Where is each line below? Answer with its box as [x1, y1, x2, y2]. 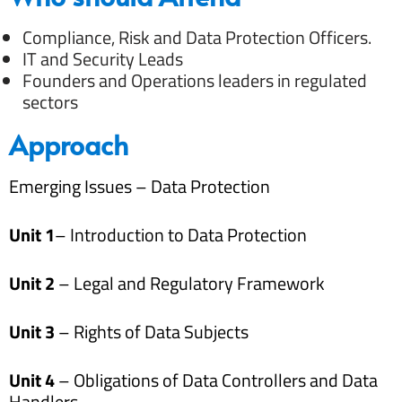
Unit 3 [9, 317, 55, 345]
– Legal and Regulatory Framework [55, 268, 325, 297]
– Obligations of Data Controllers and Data [55, 365, 378, 394]
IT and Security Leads [22, 44, 183, 73]
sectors [22, 87, 78, 116]
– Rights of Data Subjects [55, 317, 249, 345]
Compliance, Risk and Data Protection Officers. [22, 22, 371, 51]
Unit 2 [9, 268, 55, 297]
